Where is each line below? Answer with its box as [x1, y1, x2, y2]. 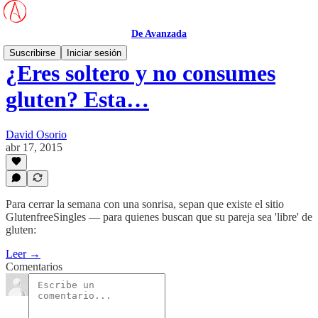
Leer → [6, 248, 40, 260]
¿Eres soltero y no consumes [6, 60, 275, 87]
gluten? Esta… [6, 87, 149, 113]
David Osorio [6, 128, 67, 141]
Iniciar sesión [67, 48, 121, 58]
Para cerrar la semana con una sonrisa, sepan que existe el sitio [6, 198, 284, 210]
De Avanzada [131, 28, 187, 39]
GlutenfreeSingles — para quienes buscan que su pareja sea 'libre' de [6, 211, 312, 223]
